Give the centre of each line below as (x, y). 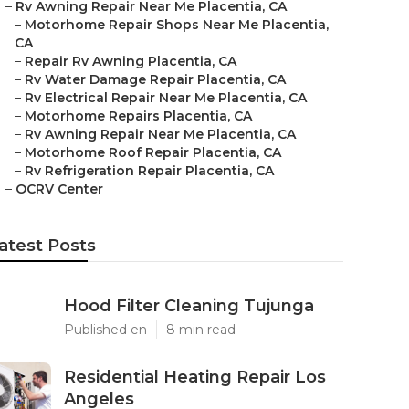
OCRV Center (59, 189)
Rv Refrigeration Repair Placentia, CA (149, 171)
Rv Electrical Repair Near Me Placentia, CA (166, 98)
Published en (105, 330)
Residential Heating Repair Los (195, 377)
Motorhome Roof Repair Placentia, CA (153, 152)
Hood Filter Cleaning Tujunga (189, 306)
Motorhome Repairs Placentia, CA (138, 116)
